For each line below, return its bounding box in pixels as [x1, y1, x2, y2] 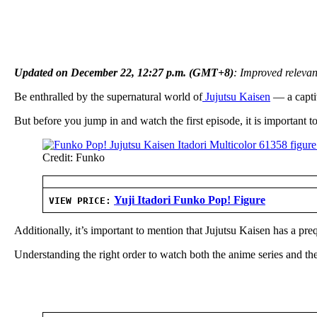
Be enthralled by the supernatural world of [14, 90, 202, 103]
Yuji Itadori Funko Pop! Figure [114, 193, 265, 206]
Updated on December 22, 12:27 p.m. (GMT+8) [14, 66, 234, 79]
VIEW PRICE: [49, 195, 111, 206]
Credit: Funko [42, 151, 105, 163]
